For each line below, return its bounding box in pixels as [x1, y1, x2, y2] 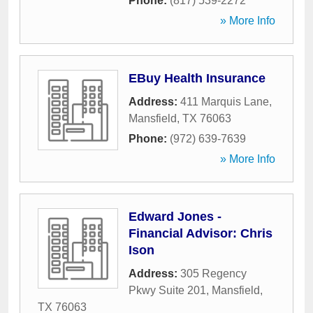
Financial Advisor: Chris [129, 226, 272, 240]
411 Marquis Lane [180, 96, 269, 108]
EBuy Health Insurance [129, 71, 265, 85]
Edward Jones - [129, 210, 221, 224]
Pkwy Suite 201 [129, 284, 206, 296]
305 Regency [180, 268, 247, 279]
